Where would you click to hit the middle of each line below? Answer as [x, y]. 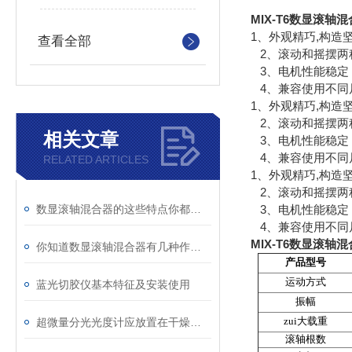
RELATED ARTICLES [96, 159]
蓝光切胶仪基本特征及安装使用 [113, 284]
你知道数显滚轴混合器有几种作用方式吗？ [196, 247]
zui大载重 [306, 321]
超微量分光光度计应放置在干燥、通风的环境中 [196, 322]
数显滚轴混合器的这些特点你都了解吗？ [196, 209]
